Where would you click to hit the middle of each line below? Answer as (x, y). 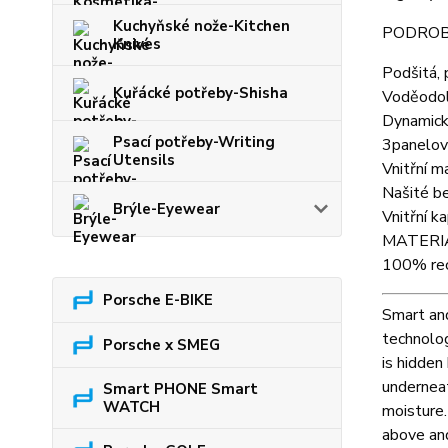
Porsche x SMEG (161, 345)
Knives (137, 44)
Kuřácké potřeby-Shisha (200, 93)
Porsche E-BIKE (158, 300)
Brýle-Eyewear (166, 209)
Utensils (144, 160)
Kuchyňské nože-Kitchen (201, 26)
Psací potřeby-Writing (194, 142)
